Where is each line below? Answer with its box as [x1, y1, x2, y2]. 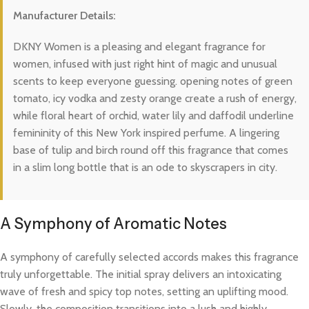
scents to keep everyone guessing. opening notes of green [13, 74, 292, 88]
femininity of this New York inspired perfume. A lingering [13, 126, 279, 139]
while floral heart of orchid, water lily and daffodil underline [13, 108, 294, 122]
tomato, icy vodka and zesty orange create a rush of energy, [13, 91, 297, 105]
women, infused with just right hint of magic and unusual [13, 57, 277, 70]
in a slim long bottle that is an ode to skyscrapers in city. [13, 160, 277, 174]
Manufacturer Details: [13, 8, 116, 22]
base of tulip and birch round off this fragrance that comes [13, 143, 288, 157]
